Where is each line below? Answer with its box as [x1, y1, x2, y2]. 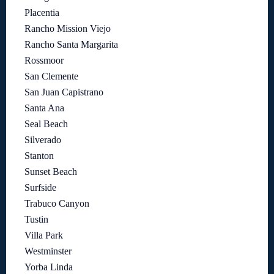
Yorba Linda [24, 262, 73, 272]
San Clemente [24, 71, 78, 81]
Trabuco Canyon [24, 198, 89, 209]
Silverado [24, 135, 61, 145]
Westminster [24, 246, 72, 256]
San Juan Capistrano [24, 87, 103, 97]
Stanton [24, 150, 54, 161]
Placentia [24, 7, 59, 18]
